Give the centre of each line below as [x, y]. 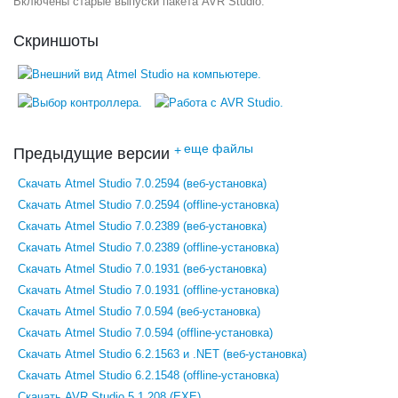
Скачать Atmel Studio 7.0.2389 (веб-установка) [142, 227]
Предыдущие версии [92, 154]
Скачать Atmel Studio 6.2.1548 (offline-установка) [148, 376]
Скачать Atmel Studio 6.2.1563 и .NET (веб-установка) [162, 354]
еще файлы [219, 149]
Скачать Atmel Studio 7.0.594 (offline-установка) [145, 333]
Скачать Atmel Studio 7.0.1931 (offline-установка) [148, 291]
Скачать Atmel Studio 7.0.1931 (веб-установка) [142, 269]
